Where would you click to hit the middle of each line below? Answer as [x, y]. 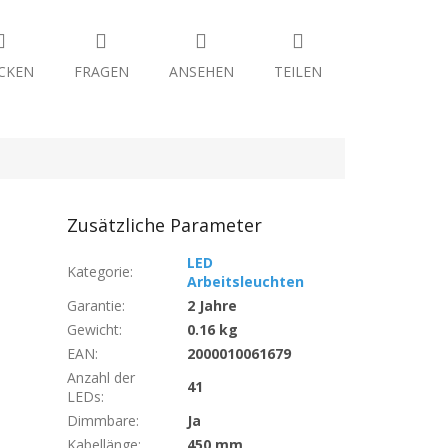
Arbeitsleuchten [246, 282]
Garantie [95, 306]
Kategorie [99, 272]
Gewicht [93, 330]
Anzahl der [101, 378]
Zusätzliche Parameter [165, 225]
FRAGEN [101, 72]
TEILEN [297, 72]
